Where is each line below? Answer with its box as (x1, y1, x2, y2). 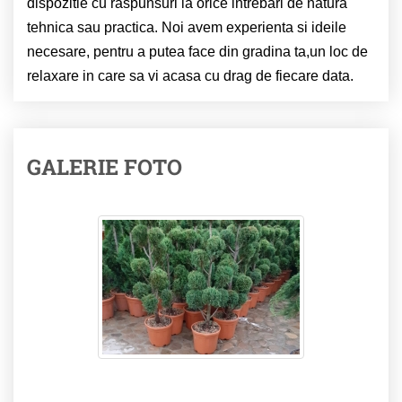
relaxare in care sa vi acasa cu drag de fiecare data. (27, 67, 354, 83)
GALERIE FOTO (27, 152, 182, 181)
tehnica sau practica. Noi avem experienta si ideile (27, 19, 346, 35)
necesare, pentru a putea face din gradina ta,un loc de (27, 43, 368, 59)
